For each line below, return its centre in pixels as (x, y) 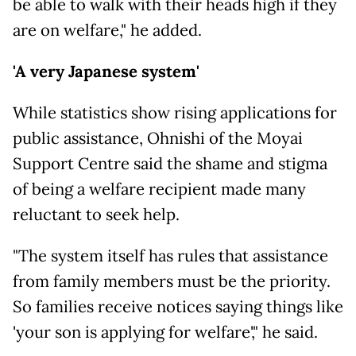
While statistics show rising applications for (175, 112)
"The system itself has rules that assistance (170, 255)
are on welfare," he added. (107, 30)
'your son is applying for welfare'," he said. (165, 332)
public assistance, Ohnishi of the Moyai (158, 138)
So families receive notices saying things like (178, 306)
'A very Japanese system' (106, 71)
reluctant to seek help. (96, 214)
